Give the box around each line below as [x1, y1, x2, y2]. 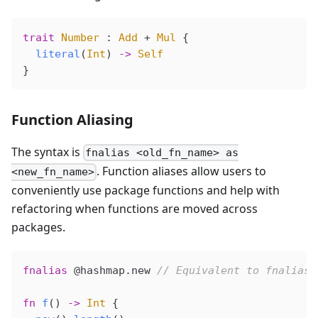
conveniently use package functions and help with [11, 182, 280, 199]
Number [55, 31, 99, 44]
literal [23, 47, 80, 60]
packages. [11, 219, 65, 236]
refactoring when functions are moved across [11, 201, 258, 217]
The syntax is [11, 143, 83, 160]
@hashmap [67, 264, 125, 278]
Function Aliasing [11, 109, 133, 129]
